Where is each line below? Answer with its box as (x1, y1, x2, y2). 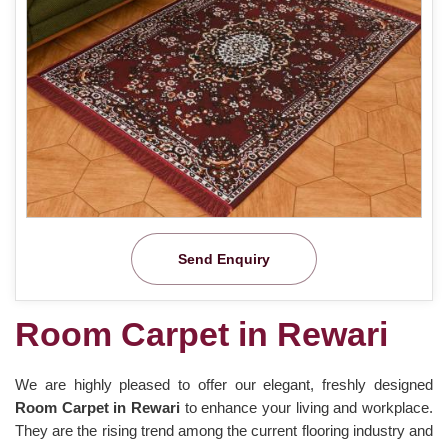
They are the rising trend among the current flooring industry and (15, 421, 433, 439)
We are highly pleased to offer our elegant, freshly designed (15, 375, 433, 393)
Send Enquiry (178, 250, 270, 267)
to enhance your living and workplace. (184, 398, 434, 416)
